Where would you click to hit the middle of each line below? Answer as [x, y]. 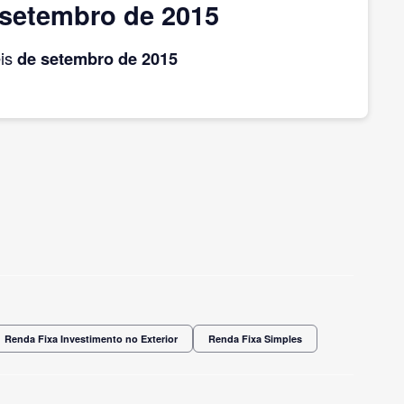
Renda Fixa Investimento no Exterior [91, 338]
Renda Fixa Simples [255, 338]
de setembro [65, 58]
